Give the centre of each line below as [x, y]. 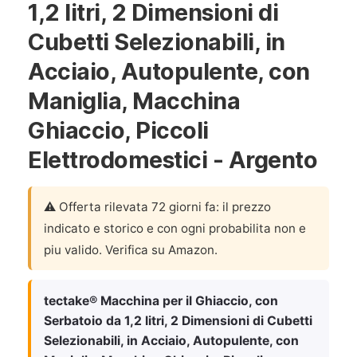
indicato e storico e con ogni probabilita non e [175, 228]
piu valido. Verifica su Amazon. [131, 250]
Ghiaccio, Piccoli [118, 130]
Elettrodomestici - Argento [173, 160]
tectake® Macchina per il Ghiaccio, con [161, 301]
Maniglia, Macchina [134, 101]
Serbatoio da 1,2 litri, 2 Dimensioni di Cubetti [178, 321]
